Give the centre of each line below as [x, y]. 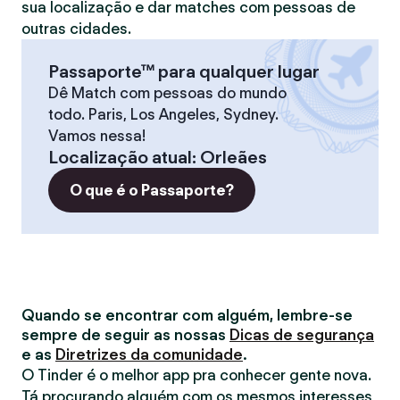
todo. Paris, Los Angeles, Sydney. [163, 114]
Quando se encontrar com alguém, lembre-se [187, 315]
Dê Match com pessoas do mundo [167, 93]
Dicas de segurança [302, 335]
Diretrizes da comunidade [149, 354]
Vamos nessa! [97, 136]
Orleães [233, 157]
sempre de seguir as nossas [125, 335]
